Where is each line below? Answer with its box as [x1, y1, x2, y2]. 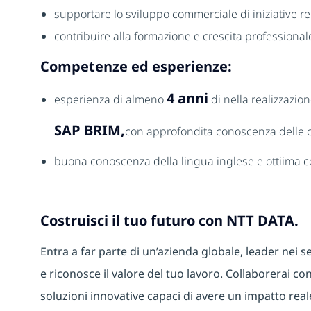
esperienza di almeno [54, 92, 167, 108]
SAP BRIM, [54, 121, 125, 140]
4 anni [167, 89, 208, 108]
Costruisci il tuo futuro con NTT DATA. [40, 211, 302, 230]
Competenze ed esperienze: [40, 57, 232, 76]
